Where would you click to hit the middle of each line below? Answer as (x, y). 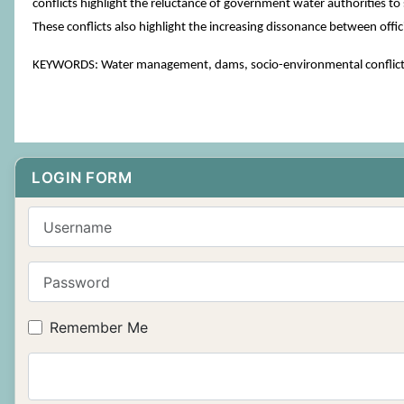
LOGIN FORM (82, 178)
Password (60, 272)
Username (61, 216)
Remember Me (99, 328)
